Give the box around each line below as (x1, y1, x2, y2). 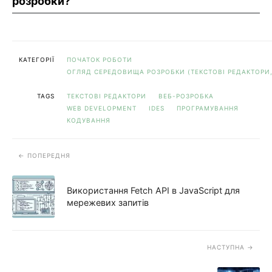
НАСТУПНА (207, 243, 245, 251)
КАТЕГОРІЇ (19, 55, 55, 63)
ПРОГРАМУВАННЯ (177, 104, 239, 112)
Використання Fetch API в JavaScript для (67, 185, 240, 195)
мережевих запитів (67, 197, 149, 208)
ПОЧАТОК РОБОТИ (67, 55, 132, 63)
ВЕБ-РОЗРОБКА (158, 92, 214, 100)
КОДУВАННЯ (67, 116, 110, 124)
